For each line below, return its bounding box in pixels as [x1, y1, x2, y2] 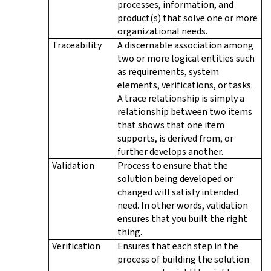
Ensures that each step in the [117, 239, 238, 252]
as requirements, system [117, 65, 219, 78]
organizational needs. [117, 24, 207, 38]
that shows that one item [117, 118, 224, 131]
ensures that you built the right [117, 212, 247, 225]
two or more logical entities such [117, 51, 255, 65]
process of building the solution [117, 252, 249, 266]
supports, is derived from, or [117, 131, 233, 145]
